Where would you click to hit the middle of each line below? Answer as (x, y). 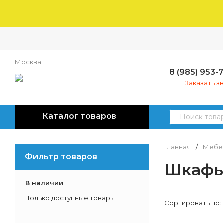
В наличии (44, 183)
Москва (28, 62)
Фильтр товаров (61, 157)
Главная (177, 147)
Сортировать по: (193, 203)
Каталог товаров (79, 116)
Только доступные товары (70, 198)
